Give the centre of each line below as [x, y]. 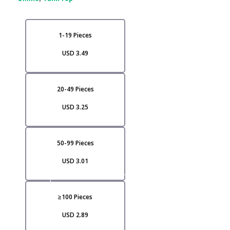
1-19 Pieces [75, 35]
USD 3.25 [75, 107]
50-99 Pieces [75, 143]
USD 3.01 [75, 161]
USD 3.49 [75, 53]
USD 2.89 [75, 215]
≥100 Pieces [75, 197]
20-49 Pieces [75, 89]
